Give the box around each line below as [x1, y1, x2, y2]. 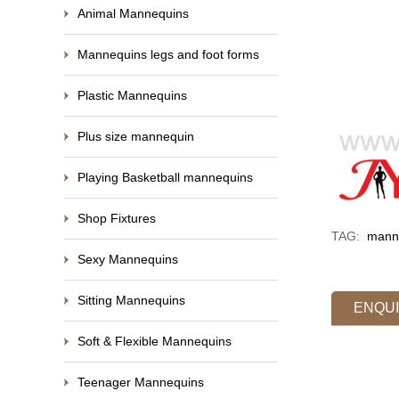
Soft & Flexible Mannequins [77, 334, 232, 348]
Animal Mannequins [77, 6, 189, 20]
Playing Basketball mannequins [77, 170, 253, 184]
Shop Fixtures [77, 211, 156, 225]
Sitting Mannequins [77, 293, 185, 307]
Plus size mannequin [77, 129, 194, 143]
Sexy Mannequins [77, 252, 178, 266]
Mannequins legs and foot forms [77, 47, 259, 61]
